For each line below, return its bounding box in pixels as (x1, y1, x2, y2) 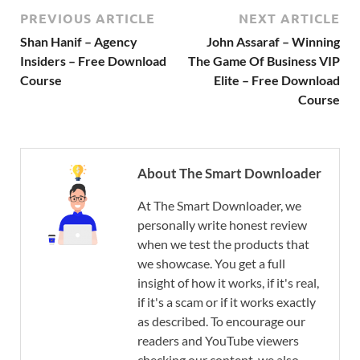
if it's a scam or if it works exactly (137, 294, 316, 310)
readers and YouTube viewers (137, 333, 299, 349)
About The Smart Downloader (137, 165, 321, 182)
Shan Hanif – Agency (20, 34, 137, 50)
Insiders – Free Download (20, 53, 166, 69)
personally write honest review (137, 217, 307, 233)
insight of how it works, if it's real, (137, 275, 319, 291)
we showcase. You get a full (137, 256, 285, 272)
